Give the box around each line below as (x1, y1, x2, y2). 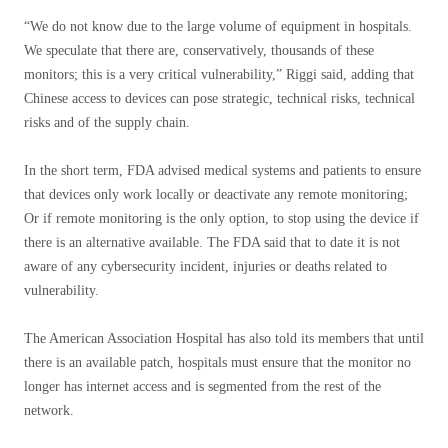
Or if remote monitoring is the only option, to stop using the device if (24, 211, 419, 226)
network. (24, 403, 74, 418)
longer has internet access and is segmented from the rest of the (24, 379, 381, 394)
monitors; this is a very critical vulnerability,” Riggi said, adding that (24, 67, 414, 82)
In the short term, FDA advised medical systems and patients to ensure (24, 163, 421, 178)
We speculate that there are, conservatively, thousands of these (24, 43, 374, 58)
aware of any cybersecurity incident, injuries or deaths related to (24, 259, 387, 274)
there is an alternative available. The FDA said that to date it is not (24, 235, 400, 250)
